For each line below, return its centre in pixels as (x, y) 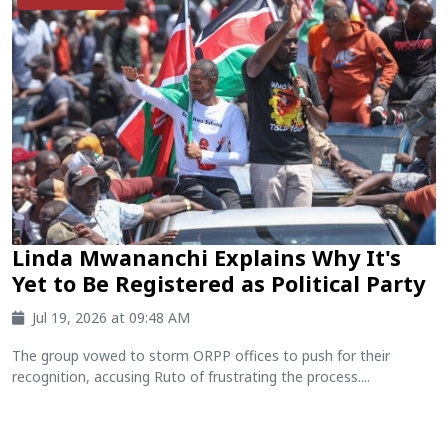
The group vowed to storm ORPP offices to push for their (201, 355)
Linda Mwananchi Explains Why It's (206, 257)
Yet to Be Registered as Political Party (218, 283)
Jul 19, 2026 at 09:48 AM (111, 317)
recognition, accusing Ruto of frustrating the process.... (191, 376)
